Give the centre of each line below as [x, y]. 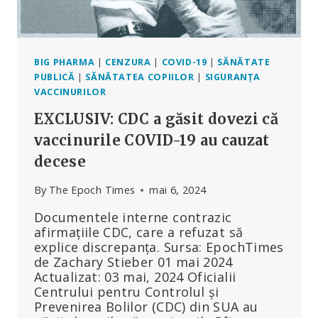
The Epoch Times [92, 190]
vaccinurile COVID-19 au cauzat [152, 140]
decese [60, 161]
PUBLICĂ [55, 77]
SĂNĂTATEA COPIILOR [140, 77]
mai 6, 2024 [178, 190]
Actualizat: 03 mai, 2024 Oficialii [135, 277]
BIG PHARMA [65, 62]
